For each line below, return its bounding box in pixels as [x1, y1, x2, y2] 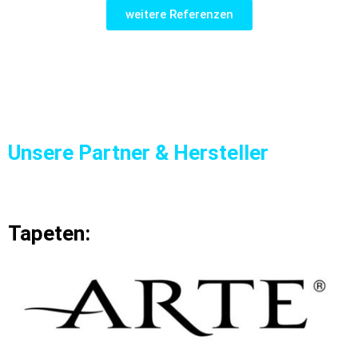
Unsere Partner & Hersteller [8, 141, 268, 165]
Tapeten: [8, 221, 90, 246]
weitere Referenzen [125, 7, 233, 22]
